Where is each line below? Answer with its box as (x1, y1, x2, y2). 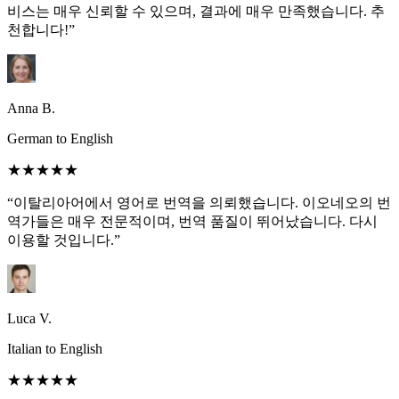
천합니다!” (7, 22, 75, 38)
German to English (7, 131, 113, 147)
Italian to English (7, 341, 102, 357)
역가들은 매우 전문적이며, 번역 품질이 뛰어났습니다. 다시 (7, 214, 378, 230)
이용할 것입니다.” (7, 232, 120, 248)
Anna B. (7, 101, 55, 117)
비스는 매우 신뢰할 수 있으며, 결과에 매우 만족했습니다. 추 (7, 4, 385, 20)
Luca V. (7, 311, 52, 327)
